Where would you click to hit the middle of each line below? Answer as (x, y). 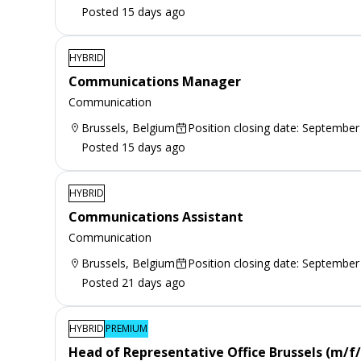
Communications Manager (155, 81)
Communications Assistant (156, 216)
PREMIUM (127, 328)
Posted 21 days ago (133, 282)
